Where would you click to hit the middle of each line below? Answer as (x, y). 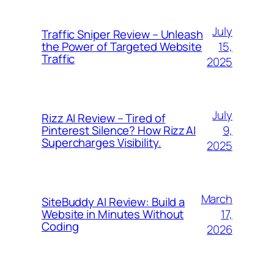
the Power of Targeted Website (122, 46)
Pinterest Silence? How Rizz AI (119, 130)
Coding (60, 226)
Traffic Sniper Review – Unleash (122, 34)
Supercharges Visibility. (102, 143)
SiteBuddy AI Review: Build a (113, 202)
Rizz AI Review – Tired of (104, 118)
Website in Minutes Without (113, 214)
